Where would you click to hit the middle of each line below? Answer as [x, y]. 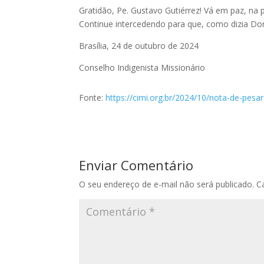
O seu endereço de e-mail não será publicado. [167, 184]
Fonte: [93, 98]
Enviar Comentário [136, 165]
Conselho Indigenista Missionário [142, 68]
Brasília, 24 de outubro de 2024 [139, 46]
